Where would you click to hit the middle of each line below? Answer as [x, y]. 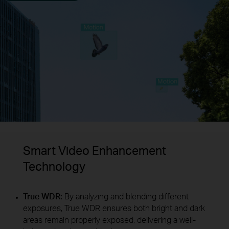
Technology [54, 166]
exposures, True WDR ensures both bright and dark [114, 208]
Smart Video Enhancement [94, 150]
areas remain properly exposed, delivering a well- [109, 220]
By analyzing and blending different [126, 197]
